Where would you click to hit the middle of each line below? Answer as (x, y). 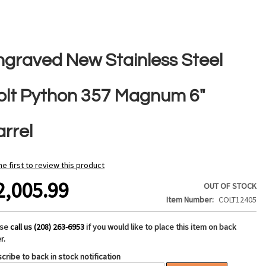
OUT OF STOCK (230, 186)
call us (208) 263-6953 (47, 227)
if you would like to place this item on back (161, 227)
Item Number (189, 200)
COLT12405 (238, 200)
